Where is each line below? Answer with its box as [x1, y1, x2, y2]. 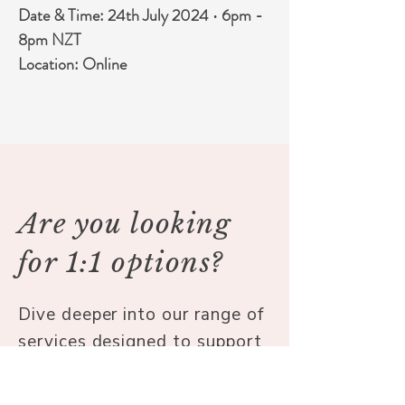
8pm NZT [18, 28, 81, 52]
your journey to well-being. [18, 357, 246, 381]
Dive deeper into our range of [18, 303, 264, 326]
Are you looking [18, 207, 231, 240]
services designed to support [18, 330, 262, 353]
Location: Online [18, 52, 127, 76]
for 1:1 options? [18, 246, 224, 279]
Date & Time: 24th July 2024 [18, 4, 212, 27]
